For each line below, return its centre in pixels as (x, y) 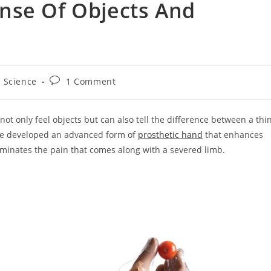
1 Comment (91, 81)
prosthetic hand (170, 135)
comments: (73, 92)
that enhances (233, 135)
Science (20, 81)
